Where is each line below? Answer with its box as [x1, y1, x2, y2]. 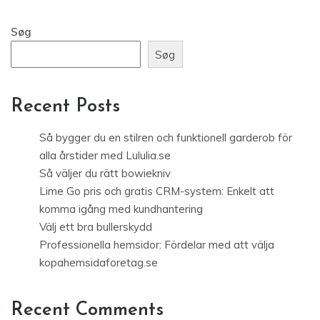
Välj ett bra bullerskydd [39, 220, 152, 234]
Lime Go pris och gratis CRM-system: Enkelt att [39, 184, 274, 199]
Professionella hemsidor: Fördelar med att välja [39, 238, 274, 252]
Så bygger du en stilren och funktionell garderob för [39, 131, 292, 145]
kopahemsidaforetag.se [39, 256, 158, 270]
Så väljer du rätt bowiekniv [39, 166, 171, 181]
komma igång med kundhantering [39, 202, 203, 216]
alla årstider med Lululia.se [39, 149, 171, 163]
